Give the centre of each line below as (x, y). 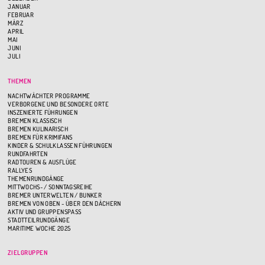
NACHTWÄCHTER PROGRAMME (49, 96)
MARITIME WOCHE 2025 (39, 228)
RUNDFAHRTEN (28, 153)
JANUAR (19, 6)
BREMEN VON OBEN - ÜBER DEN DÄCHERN (64, 203)
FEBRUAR (21, 14)
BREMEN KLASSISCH (35, 120)
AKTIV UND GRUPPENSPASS (43, 211)
